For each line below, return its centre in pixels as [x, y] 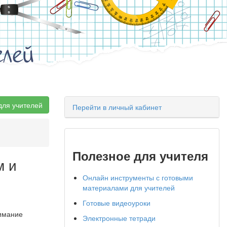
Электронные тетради [119, 218]
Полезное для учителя [140, 156]
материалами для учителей [129, 187]
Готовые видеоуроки [117, 203]
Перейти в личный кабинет [117, 107]
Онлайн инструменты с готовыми [138, 177]
